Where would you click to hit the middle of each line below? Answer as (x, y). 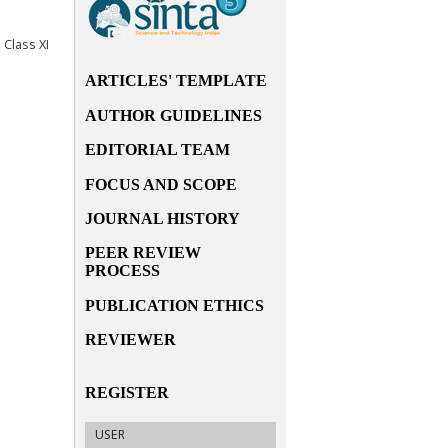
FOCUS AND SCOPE (161, 184)
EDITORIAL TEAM (157, 150)
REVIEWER (130, 340)
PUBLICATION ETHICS (174, 305)
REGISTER (127, 392)
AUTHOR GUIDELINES (173, 115)
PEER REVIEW (143, 253)
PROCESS (122, 271)
